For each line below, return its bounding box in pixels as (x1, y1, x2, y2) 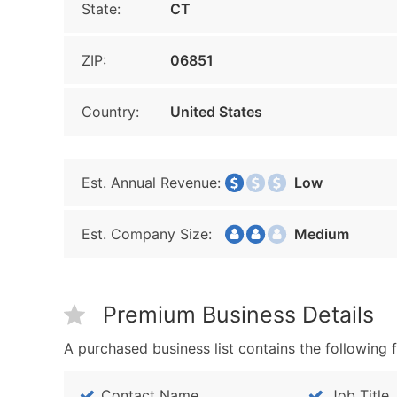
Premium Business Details (103, 301, 374, 328)
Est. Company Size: (82, 225, 212, 243)
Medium (284, 225, 349, 243)
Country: (82, 103, 139, 121)
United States (170, 103, 262, 121)
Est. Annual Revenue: (82, 174, 221, 191)
